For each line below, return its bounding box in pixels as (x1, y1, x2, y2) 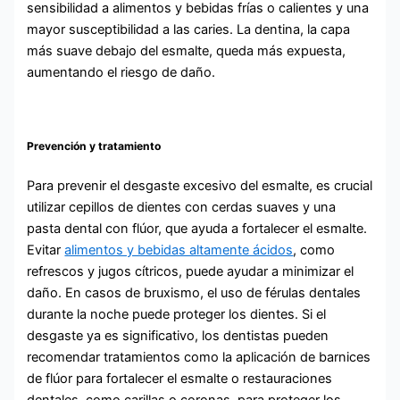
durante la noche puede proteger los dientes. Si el (27, 306, 327, 322)
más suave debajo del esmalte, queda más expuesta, (27, 42, 346, 59)
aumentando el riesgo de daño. (27, 63, 216, 80)
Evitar (27, 242, 65, 258)
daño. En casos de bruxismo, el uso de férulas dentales (27, 285, 362, 301)
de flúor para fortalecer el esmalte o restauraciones (27, 371, 333, 387)
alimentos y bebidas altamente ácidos (64, 242, 294, 258)
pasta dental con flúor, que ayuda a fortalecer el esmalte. (27, 221, 368, 237)
